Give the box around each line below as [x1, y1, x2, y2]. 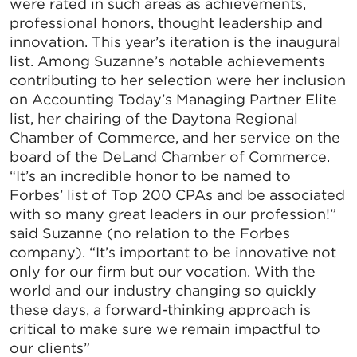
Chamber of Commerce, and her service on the [10, 129, 340, 147]
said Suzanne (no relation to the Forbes [10, 225, 290, 242]
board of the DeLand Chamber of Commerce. [10, 148, 330, 166]
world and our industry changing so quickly [10, 282, 316, 300]
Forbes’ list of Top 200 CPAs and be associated [10, 186, 345, 204]
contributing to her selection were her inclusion [10, 72, 346, 89]
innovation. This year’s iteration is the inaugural [10, 33, 341, 51]
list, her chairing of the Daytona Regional [10, 110, 298, 127]
